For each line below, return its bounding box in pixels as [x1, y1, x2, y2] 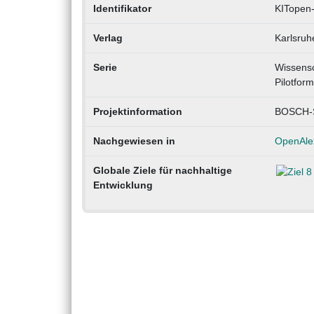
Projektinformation [93, 106, 182, 118]
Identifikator [93, 3, 151, 15]
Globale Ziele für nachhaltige [93, 165, 232, 177]
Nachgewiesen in [93, 135, 175, 147]
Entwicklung [93, 179, 153, 191]
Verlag [93, 32, 123, 44]
